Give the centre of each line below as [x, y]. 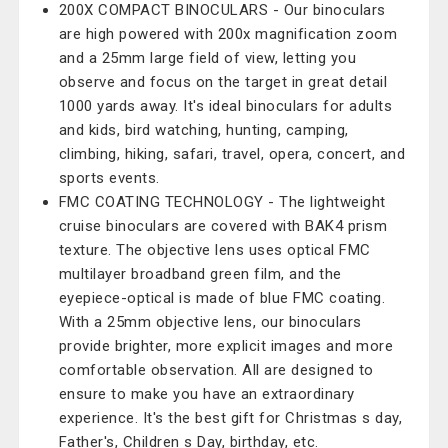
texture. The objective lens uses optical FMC [214, 250]
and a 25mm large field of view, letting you [207, 58]
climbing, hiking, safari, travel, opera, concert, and [232, 154]
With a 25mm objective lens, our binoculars [210, 322]
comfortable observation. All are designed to [216, 370]
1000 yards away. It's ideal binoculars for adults [225, 106]
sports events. [109, 178]
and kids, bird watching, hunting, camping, [203, 130]
